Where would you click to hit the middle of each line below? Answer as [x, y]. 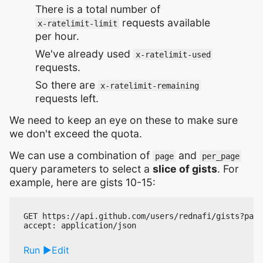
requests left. [67, 98]
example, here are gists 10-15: [82, 182]
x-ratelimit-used [173, 54]
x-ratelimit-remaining [149, 85]
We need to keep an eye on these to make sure [124, 120]
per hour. [57, 36]
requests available [165, 22]
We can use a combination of [81, 155]
